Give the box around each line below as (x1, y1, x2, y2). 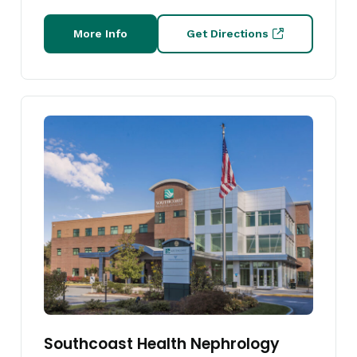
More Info (73, 26, 127, 40)
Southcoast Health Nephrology (44, 332, 280, 355)
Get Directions (186, 26, 269, 40)
